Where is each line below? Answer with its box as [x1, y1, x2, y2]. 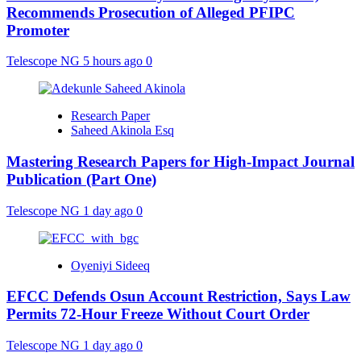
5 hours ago [83, 54, 146, 68]
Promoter [6, 21, 69, 39]
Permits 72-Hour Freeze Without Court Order [6, 305, 309, 323]
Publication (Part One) [6, 170, 156, 188]
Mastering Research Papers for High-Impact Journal [6, 152, 355, 170]
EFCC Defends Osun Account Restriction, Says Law [6, 288, 351, 305]
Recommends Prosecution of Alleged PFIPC [6, 3, 295, 21]
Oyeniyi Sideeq [71, 258, 150, 272]
